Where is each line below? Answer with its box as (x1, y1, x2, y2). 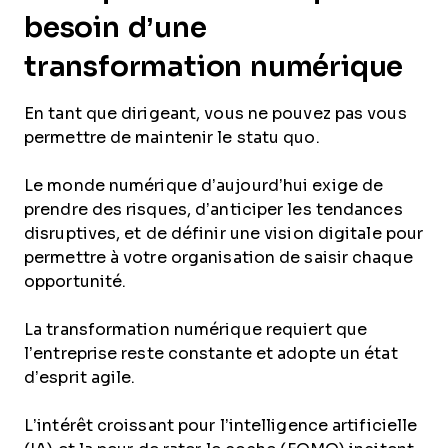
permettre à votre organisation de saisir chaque (24, 249, 413, 267)
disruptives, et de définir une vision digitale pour (24, 225, 424, 243)
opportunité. (24, 273, 127, 291)
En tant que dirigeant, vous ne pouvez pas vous (24, 105, 407, 123)
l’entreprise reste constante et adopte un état (24, 345, 398, 363)
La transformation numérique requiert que (24, 321, 368, 339)
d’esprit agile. (24, 369, 136, 387)
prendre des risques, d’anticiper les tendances (24, 201, 403, 219)
